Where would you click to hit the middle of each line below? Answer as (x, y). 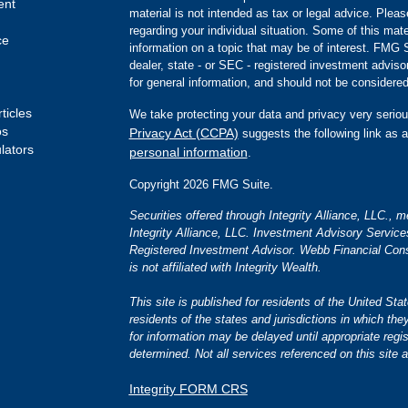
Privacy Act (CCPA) (184, 133)
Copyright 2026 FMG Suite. (201, 184)
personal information (188, 152)
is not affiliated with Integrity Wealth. (225, 267)
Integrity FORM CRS (188, 388)
